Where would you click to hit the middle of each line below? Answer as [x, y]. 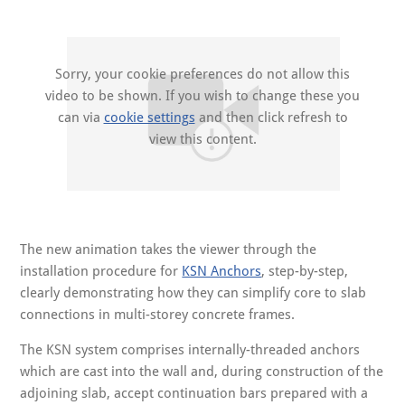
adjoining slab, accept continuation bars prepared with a [194, 393]
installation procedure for [101, 271]
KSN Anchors [222, 271]
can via [80, 117]
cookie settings [149, 117]
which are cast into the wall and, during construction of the [202, 371]
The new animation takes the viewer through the [169, 249]
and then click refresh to [271, 117]
